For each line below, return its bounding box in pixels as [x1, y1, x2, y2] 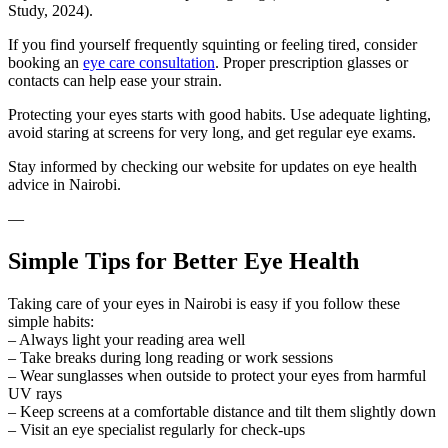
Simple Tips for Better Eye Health [8, 247, 359, 274]
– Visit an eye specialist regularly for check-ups [8, 420, 305, 438]
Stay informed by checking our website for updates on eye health [8, 157, 417, 175]
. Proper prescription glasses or [215, 53, 408, 71]
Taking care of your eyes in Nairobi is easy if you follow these [8, 294, 400, 312]
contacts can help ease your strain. [8, 71, 222, 89]
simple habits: [8, 312, 94, 330]
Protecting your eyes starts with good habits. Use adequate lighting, [8, 105, 431, 123]
